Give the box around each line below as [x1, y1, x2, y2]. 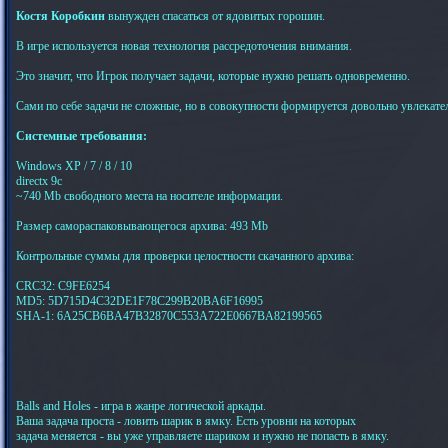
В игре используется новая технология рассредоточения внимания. [16, 39, 352, 53]
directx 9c [16, 174, 62, 188]
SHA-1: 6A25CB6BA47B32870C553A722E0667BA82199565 [16, 309, 322, 323]
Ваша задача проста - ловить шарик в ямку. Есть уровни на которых [16, 414, 356, 428]
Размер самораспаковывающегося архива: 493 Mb [16, 219, 268, 233]
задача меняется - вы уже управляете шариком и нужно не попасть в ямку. [16, 429, 389, 443]
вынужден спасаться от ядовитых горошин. [105, 9, 325, 23]
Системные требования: [16, 129, 147, 143]
